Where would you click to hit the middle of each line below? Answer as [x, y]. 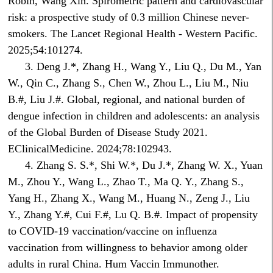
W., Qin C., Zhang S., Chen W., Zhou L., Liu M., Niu [129, 83]
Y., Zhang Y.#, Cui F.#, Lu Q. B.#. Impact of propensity [133, 215]
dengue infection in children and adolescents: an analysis [134, 116]
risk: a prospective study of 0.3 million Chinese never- [129, 17]
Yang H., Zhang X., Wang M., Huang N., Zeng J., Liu [129, 198]
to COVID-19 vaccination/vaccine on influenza [113, 231]
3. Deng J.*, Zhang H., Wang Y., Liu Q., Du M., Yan [144, 67]
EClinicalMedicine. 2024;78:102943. [90, 149]
